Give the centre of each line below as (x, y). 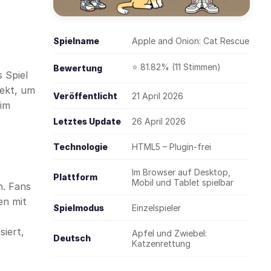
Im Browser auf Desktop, (181, 172)
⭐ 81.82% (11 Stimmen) (176, 67)
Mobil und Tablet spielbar (183, 182)
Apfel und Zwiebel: (169, 233)
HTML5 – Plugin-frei (171, 147)
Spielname (76, 41)
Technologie (80, 147)
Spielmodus (79, 208)
